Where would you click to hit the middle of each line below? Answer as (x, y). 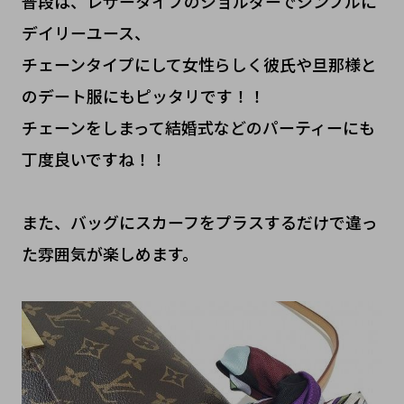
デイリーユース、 (86, 33)
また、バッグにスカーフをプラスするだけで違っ (199, 222)
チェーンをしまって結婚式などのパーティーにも (198, 128)
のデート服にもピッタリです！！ (143, 96)
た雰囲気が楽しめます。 (110, 254)
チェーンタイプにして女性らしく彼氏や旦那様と (199, 64)
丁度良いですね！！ (94, 159)
